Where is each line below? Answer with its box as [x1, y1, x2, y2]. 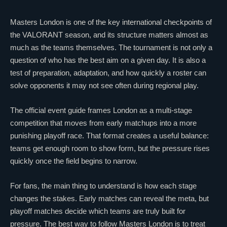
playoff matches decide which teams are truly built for [10, 206, 185, 215]
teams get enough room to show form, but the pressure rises [10, 143, 210, 153]
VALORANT [22, 30, 63, 39]
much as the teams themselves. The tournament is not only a [10, 43, 212, 52]
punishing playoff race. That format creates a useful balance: [10, 131, 209, 140]
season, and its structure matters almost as [63, 30, 208, 39]
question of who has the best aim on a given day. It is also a [10, 55, 206, 64]
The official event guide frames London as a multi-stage [10, 105, 192, 115]
